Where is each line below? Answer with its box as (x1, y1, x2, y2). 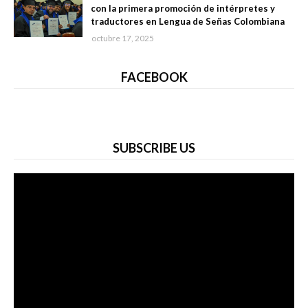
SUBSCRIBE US (113, 140, 195, 156)
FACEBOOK (120, 69, 188, 85)
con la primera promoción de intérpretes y (91, 3, 275, 14)
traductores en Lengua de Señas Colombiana (91, 16, 285, 27)
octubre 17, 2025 (91, 33, 154, 44)
